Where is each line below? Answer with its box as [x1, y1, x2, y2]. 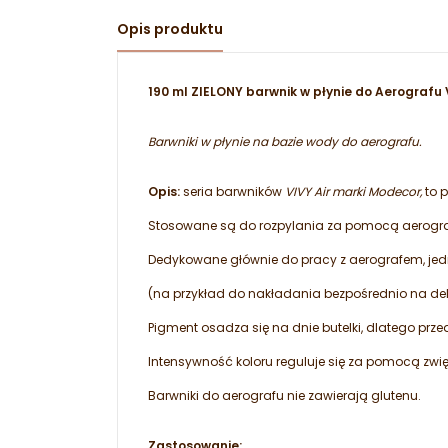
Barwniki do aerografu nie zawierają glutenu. [148, 387, 421, 405]
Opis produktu [117, 19, 223, 40]
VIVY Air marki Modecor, [285, 183, 422, 201]
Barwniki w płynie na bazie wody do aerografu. [148, 133, 425, 151]
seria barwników [180, 183, 285, 201]
